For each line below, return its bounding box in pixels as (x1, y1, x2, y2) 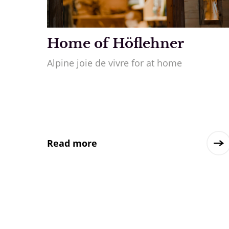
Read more (47, 136, 97, 149)
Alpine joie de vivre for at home (47, 56, 182, 69)
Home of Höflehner (47, 35, 184, 52)
